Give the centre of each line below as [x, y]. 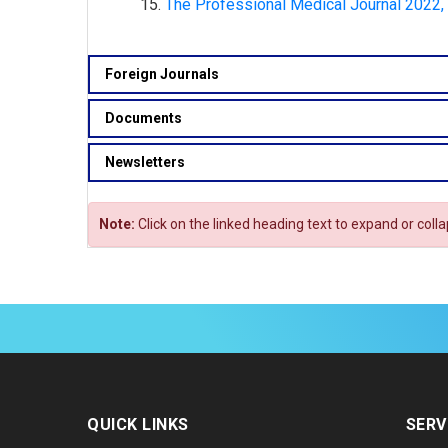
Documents [143, 118]
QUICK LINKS [138, 425]
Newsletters [145, 162]
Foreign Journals [162, 74]
